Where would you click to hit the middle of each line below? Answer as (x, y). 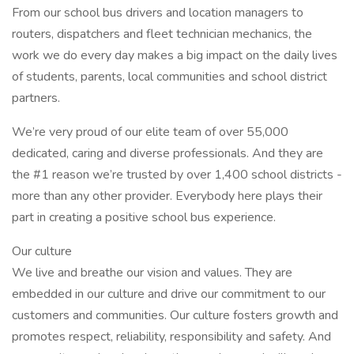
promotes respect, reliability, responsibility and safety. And (171, 337)
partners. (36, 98)
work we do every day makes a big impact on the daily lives (175, 55)
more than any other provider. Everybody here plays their (167, 196)
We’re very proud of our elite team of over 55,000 (150, 132)
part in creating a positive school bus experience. (144, 217)
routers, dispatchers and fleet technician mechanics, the (162, 34)
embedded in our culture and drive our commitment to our (169, 294)
